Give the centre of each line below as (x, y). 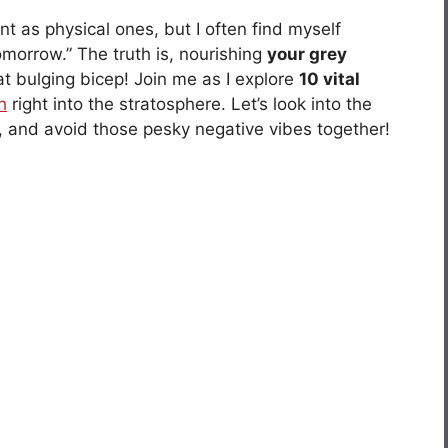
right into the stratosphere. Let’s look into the (189, 104)
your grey (307, 54)
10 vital (329, 79)
